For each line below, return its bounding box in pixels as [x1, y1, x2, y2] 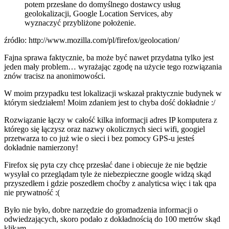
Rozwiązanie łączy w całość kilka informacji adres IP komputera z [4, 115, 217, 124]
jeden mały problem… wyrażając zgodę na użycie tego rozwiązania [4, 62, 222, 71]
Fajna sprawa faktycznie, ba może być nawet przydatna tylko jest [4, 53, 214, 62]
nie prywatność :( [4, 188, 60, 197]
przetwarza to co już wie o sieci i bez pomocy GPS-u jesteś [4, 133, 194, 143]
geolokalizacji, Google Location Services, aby [25, 9, 173, 18]
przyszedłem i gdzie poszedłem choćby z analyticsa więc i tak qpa [4, 178, 216, 188]
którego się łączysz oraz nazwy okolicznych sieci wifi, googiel [4, 124, 205, 133]
